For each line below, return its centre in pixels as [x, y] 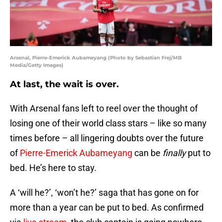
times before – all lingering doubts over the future [107, 138]
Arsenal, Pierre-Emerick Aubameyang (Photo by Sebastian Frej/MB [96, 58]
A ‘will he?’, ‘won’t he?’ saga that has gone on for [104, 193]
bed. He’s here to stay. [53, 168]
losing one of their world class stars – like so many [108, 123]
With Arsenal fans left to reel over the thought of [104, 109]
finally [175, 153]
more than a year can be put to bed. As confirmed [107, 208]
